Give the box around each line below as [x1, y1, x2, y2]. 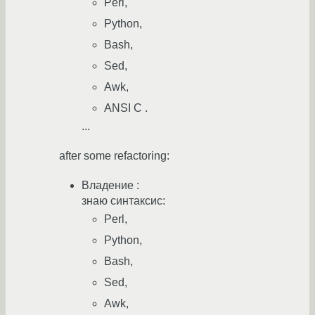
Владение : [82, 179, 139, 191]
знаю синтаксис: [82, 195, 165, 207]
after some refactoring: [59, 150, 169, 162]
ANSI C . [104, 102, 148, 114]
